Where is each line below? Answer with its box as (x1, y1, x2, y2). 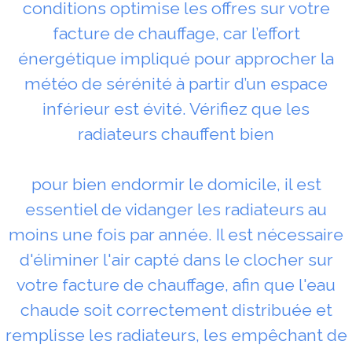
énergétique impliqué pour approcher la (18, 48, 334, 68)
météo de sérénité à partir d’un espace (24, 73, 328, 93)
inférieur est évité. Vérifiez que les (42, 98, 310, 119)
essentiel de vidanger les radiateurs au (25, 199, 327, 219)
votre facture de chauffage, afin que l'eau (16, 274, 335, 295)
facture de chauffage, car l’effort (52, 23, 300, 43)
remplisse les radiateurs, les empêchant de (5, 324, 347, 345)
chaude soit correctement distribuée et (20, 299, 332, 320)
